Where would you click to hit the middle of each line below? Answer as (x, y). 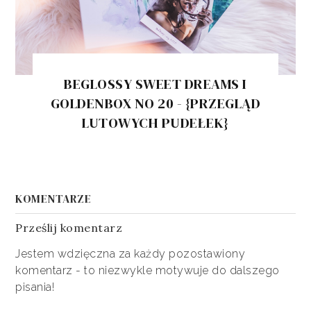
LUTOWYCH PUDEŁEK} (155, 123)
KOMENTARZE (53, 198)
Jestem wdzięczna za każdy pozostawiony (131, 253)
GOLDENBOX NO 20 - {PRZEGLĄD (155, 104)
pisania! (35, 287)
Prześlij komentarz (69, 227)
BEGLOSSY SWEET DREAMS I (155, 84)
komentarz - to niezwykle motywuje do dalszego (148, 270)
